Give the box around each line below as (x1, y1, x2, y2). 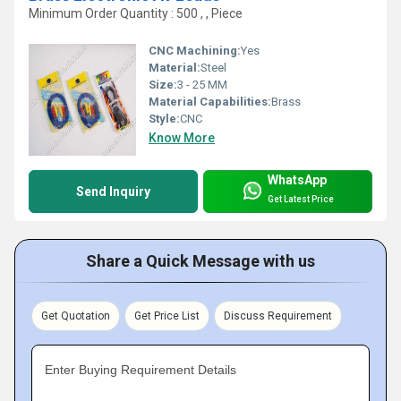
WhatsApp (268, 173, 327, 188)
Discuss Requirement (224, 310, 332, 323)
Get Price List (134, 310, 200, 323)
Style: (149, 112, 180, 126)
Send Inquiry (76, 184, 150, 200)
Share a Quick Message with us (86, 252, 315, 271)
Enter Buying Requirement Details (45, 363, 236, 378)
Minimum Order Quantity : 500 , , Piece (29, 5, 243, 21)
